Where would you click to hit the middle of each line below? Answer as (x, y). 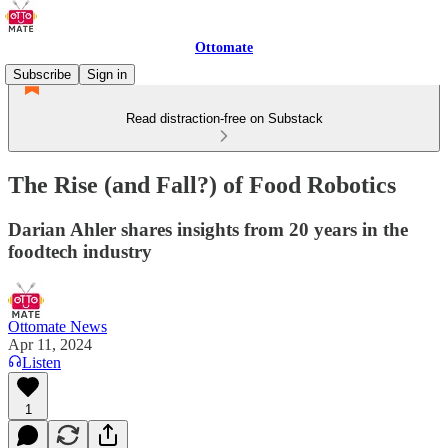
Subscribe (42, 74)
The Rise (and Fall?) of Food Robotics (202, 184)
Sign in (107, 74)
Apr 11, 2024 (50, 344)
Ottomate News (57, 326)
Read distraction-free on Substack (224, 118)
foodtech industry (80, 251)
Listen (41, 362)
